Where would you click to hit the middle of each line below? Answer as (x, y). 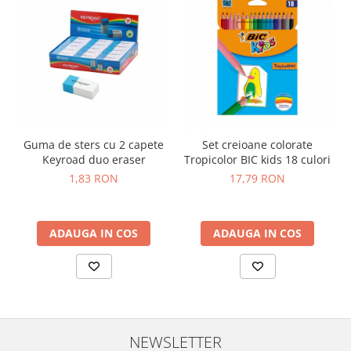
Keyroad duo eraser (94, 159)
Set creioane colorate (257, 145)
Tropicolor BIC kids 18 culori (257, 159)
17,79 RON (257, 178)
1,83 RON (94, 178)
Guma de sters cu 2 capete (94, 145)
